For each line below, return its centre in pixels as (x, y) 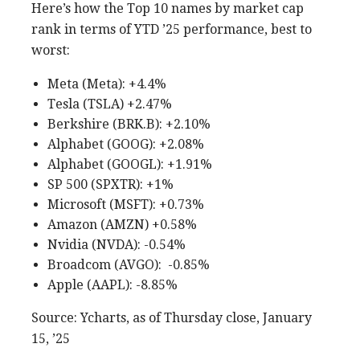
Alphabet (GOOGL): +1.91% (130, 164)
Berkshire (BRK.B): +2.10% (129, 124)
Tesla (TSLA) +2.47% (110, 104)
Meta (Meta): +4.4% (107, 84)
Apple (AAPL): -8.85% (112, 284)
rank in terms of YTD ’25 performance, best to (172, 29)
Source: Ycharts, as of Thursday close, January (172, 317)
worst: (51, 50)
